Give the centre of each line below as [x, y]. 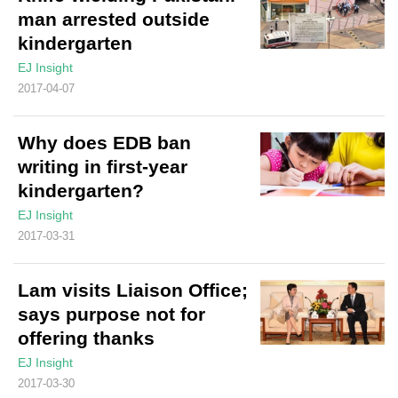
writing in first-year [103, 166]
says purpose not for [111, 314]
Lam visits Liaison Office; [133, 291]
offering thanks [86, 338]
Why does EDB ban [104, 142]
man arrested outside [114, 19]
